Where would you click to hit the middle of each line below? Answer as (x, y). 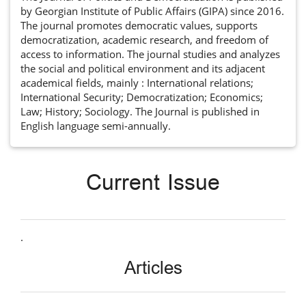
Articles (153, 269)
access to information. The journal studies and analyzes (150, 54)
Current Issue (153, 184)
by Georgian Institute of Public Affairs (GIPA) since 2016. (152, 11)
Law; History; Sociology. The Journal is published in (140, 111)
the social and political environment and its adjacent (143, 68)
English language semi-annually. (96, 125)
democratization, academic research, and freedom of (144, 39)
